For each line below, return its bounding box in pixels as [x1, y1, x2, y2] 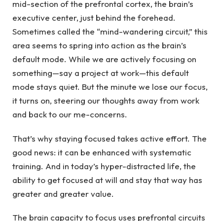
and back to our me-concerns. [12, 109, 127, 120]
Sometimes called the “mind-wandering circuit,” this [12, 26, 208, 37]
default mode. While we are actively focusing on [12, 54, 196, 65]
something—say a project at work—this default [12, 68, 189, 78]
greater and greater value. [12, 188, 114, 199]
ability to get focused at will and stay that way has [12, 174, 202, 185]
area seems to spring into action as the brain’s [12, 40, 186, 51]
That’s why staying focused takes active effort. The [12, 133, 207, 144]
